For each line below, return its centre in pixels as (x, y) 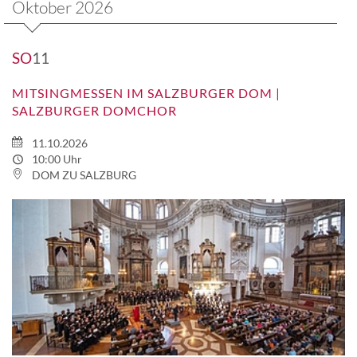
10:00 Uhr (55, 159)
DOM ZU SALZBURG (82, 175)
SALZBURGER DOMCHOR (94, 110)
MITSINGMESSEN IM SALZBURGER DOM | (146, 92)
